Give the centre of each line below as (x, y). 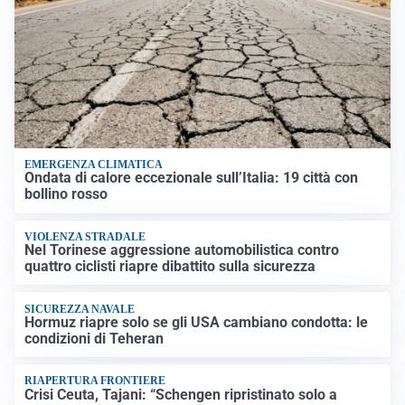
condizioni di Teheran (94, 338)
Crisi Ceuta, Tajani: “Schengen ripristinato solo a (181, 394)
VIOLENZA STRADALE (85, 236)
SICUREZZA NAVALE (80, 309)
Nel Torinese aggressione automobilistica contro (182, 250)
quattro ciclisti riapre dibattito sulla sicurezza (170, 267)
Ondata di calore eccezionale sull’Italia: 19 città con (192, 178)
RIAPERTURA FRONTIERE (95, 381)
